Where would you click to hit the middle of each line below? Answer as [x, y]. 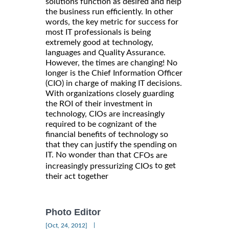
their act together [77, 177]
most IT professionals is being [98, 32]
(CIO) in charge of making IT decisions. [114, 84]
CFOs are [150, 156]
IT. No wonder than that [89, 155]
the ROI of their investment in [99, 104]
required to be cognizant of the [101, 124]
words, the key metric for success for [112, 22]
